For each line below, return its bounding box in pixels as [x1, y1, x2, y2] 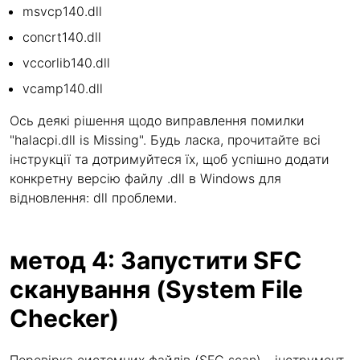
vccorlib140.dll [22, 55, 110, 71]
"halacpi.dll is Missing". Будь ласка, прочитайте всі [10, 132, 321, 148]
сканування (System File [10, 275, 303, 304]
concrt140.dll [22, 29, 101, 45]
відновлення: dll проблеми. [10, 190, 177, 206]
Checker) [10, 304, 119, 333]
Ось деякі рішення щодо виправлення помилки [10, 112, 305, 129]
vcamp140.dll [22, 80, 103, 96]
